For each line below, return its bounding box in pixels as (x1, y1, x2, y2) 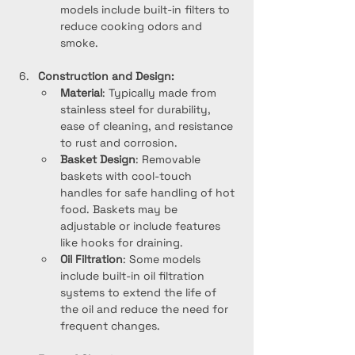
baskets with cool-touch (60, 169, 195, 183)
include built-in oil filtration (60, 269, 208, 283)
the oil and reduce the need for (60, 302, 231, 316)
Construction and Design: (38, 69, 174, 83)
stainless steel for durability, (60, 102, 214, 116)
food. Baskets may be (60, 202, 181, 216)
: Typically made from (102, 86, 219, 100)
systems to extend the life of (60, 285, 219, 300)
